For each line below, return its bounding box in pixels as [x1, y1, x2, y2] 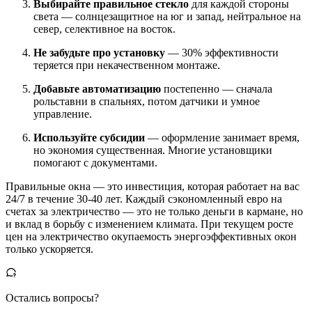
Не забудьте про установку [33, 47, 165, 59]
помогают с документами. [33, 157, 157, 169]
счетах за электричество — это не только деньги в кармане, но [6, 205, 303, 218]
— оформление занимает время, [145, 132, 299, 144]
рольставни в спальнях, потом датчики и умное [33, 95, 260, 108]
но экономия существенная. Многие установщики [33, 144, 272, 157]
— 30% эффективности [165, 47, 279, 59]
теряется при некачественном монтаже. [33, 59, 220, 72]
